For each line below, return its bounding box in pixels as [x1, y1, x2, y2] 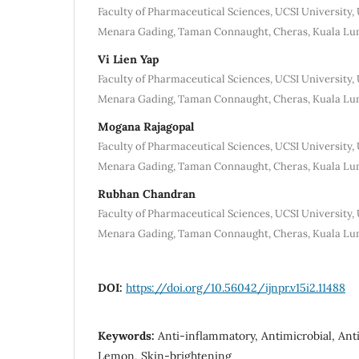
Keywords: [98, 328, 158, 343]
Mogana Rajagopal [98, 119, 194, 134]
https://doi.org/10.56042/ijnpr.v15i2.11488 [126, 280, 345, 295]
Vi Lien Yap [98, 51, 159, 67]
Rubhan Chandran [98, 186, 196, 201]
